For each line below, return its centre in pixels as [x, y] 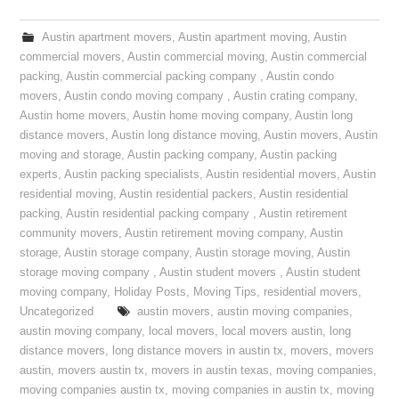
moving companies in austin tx [251, 390]
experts [39, 175]
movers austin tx [102, 370]
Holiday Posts [151, 292]
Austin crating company [294, 96]
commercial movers [71, 57]
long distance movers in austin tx [198, 351]
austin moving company [81, 331]
